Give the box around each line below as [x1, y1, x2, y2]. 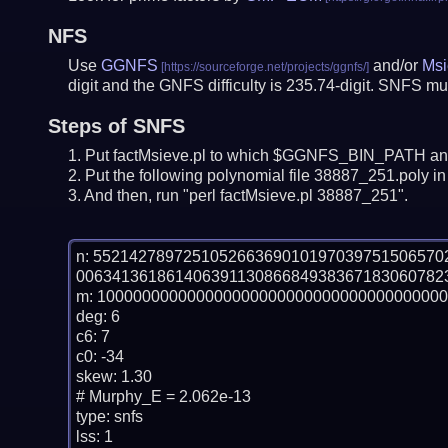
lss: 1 [75, 428, 113, 445]
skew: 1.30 [75, 368, 152, 385]
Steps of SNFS [47, 115, 185, 138]
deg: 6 [75, 308, 120, 325]
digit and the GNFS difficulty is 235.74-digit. [67, 77, 378, 95]
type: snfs [75, 408, 143, 425]
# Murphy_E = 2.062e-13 [75, 388, 251, 405]
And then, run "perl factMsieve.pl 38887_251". [83, 187, 408, 205]
